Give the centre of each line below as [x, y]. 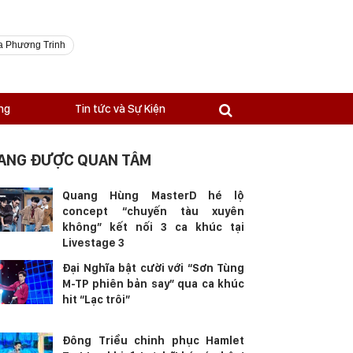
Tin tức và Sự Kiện [120, 109]
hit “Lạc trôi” [97, 299]
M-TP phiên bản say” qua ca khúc [153, 284]
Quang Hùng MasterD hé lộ [153, 195]
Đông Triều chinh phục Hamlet [153, 340]
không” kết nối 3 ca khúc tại [153, 227]
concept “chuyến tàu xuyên [153, 211]
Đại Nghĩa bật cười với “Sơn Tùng [153, 268]
